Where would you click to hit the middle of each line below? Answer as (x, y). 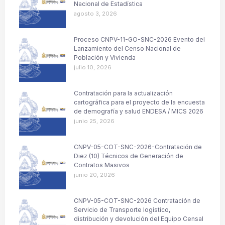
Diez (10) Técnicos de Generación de (129, 156)
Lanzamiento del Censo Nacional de (127, 48)
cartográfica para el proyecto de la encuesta (139, 102)
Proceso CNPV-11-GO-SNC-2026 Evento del (139, 39)
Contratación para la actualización (123, 93)
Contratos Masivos (102, 165)
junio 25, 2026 (94, 121)
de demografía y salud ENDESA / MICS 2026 (139, 111)
